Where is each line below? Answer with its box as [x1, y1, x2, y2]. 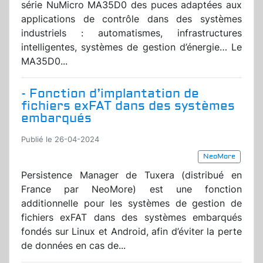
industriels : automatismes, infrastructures [21, 27, 242, 39]
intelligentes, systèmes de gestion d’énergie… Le [21, 41, 242, 53]
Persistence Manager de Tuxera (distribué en [21, 169, 242, 181]
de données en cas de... [21, 240, 126, 252]
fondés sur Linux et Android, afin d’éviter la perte [21, 225, 242, 238]
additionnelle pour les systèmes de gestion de [21, 197, 242, 210]
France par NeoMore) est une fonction [21, 183, 242, 195]
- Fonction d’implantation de [21, 86, 199, 102]
